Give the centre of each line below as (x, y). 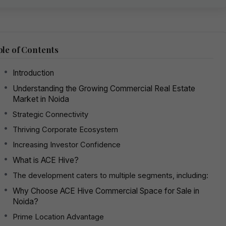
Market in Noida (41, 99)
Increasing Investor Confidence (67, 145)
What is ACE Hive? (46, 160)
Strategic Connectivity (50, 114)
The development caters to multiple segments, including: (110, 175)
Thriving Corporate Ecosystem (65, 129)
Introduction (33, 73)
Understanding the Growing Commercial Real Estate (104, 88)
